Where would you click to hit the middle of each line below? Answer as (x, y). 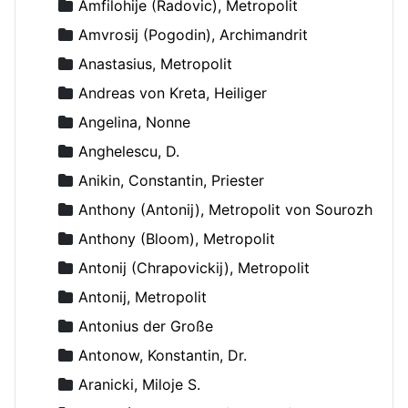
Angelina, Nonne (134, 122)
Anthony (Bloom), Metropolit (177, 238)
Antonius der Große (146, 326)
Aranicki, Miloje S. (139, 384)
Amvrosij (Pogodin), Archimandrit (193, 34)
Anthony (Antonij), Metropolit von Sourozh (225, 209)
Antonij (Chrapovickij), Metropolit (194, 267)
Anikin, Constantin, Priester (171, 180)
